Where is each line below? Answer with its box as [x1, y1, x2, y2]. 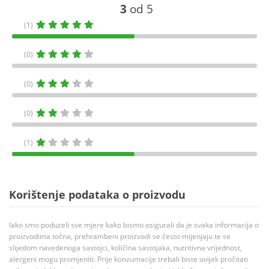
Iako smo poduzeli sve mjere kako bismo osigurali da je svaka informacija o [9, 220, 259, 231]
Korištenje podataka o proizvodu [9, 187, 186, 202]
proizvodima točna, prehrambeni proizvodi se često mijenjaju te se [9, 231, 231, 242]
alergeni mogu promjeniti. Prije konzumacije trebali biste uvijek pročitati [9, 254, 248, 265]
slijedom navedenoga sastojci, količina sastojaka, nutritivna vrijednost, [9, 243, 242, 253]
